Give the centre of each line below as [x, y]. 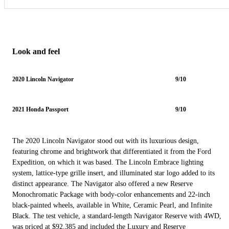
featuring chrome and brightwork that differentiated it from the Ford [112, 151]
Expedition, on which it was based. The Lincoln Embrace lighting [108, 162]
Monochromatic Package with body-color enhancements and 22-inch [111, 194]
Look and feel [36, 51]
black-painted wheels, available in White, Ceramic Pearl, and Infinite [112, 205]
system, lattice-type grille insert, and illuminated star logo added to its [113, 173]
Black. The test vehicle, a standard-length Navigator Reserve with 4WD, [117, 216]
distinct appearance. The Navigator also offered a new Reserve [102, 184]
